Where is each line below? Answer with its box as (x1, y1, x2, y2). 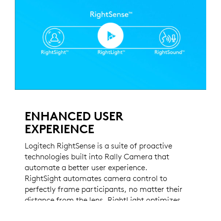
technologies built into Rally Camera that (25, 151, 169, 161)
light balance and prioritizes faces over (25, 205, 160, 216)
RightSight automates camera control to (25, 173, 167, 183)
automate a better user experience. (25, 162, 147, 172)
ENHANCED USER (25, 108, 123, 123)
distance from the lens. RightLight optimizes (25, 194, 181, 205)
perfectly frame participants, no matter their (25, 184, 183, 194)
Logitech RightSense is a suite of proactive (25, 140, 172, 150)
